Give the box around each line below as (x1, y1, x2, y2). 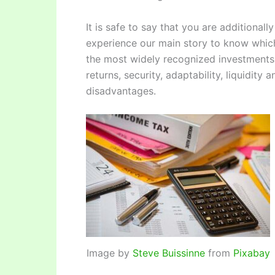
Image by (86, 247, 133, 260)
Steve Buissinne (132, 247, 205, 260)
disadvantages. (86, 84, 156, 97)
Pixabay (233, 247, 270, 260)
